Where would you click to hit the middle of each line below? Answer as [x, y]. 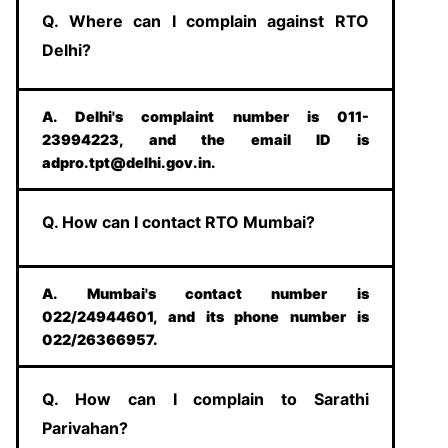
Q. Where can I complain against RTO [205, 20]
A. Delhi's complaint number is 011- [205, 116]
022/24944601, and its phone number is [205, 316]
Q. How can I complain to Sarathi [205, 398]
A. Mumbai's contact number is [205, 293]
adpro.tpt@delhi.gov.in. [129, 162]
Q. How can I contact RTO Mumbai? [179, 221]
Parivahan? [85, 427]
